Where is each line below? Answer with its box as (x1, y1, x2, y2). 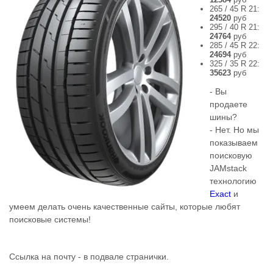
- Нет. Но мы (210, 124, 259, 135)
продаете (210, 99, 247, 109)
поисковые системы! (9, 214, 91, 224)
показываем (210, 137, 258, 147)
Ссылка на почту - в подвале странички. (9, 251, 169, 261)
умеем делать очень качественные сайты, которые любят (9, 201, 240, 211)
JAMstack (210, 163, 247, 173)
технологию (210, 175, 257, 186)
